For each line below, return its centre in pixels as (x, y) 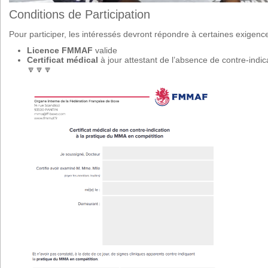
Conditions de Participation (80, 15)
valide (105, 51)
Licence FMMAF (60, 51)
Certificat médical (63, 60)
